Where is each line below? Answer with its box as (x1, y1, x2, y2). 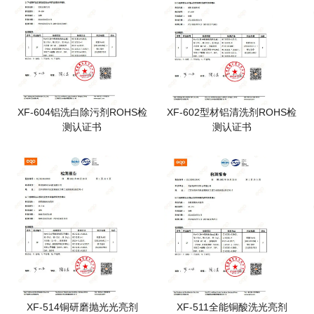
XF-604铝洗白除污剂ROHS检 (17, 106, 147, 118)
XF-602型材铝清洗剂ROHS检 (167, 106, 297, 118)
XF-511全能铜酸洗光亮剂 (176, 301, 287, 313)
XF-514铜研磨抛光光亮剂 (26, 301, 138, 313)
